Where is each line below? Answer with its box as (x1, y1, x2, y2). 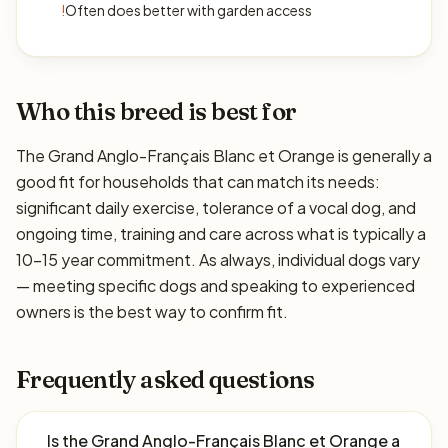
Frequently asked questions (16, 365, 315, 394)
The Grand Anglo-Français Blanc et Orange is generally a (16, 145, 432, 166)
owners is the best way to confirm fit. (16, 301, 288, 322)
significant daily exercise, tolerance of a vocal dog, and (16, 197, 416, 218)
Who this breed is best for (16, 97, 297, 126)
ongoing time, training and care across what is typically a (16, 223, 426, 244)
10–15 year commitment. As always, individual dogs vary (16, 249, 420, 270)
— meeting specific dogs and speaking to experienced (16, 275, 415, 296)
